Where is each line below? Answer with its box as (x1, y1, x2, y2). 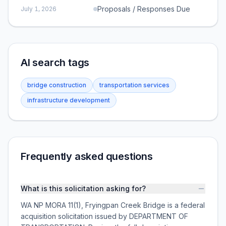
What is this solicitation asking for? (21, 184, 146, 193)
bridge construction (27, 81, 86, 89)
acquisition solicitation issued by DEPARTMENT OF (21, 212, 188, 220)
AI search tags (21, 56, 90, 69)
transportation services (99, 81, 169, 89)
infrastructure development (27, 96, 110, 104)
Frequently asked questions (21, 150, 153, 162)
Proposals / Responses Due (97, 5, 190, 13)
